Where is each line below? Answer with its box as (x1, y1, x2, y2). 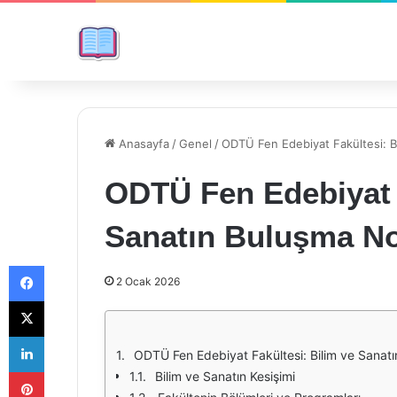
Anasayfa (115, 136, 169, 151)
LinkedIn (43, 329, 90, 343)
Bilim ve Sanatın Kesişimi (155, 369, 295, 384)
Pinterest (43, 364, 94, 378)
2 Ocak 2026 (116, 275, 180, 288)
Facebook (43, 258, 97, 272)
